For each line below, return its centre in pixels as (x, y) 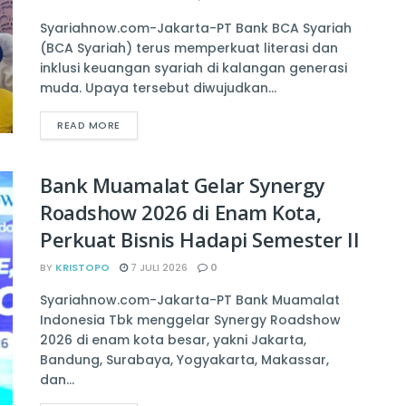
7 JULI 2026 (158, 268)
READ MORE (89, 126)
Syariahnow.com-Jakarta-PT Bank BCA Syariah (196, 29)
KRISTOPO (82, 268)
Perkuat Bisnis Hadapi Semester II (200, 240)
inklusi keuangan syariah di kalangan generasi (193, 68)
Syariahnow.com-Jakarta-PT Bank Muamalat (190, 300)
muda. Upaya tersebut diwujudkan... (158, 88)
